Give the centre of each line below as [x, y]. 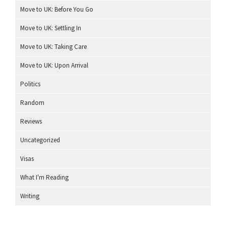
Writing [30, 196]
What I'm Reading [44, 178]
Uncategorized [40, 140]
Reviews [31, 122]
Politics [30, 84]
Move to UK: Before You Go [57, 10]
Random [32, 103]
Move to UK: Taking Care [53, 47]
